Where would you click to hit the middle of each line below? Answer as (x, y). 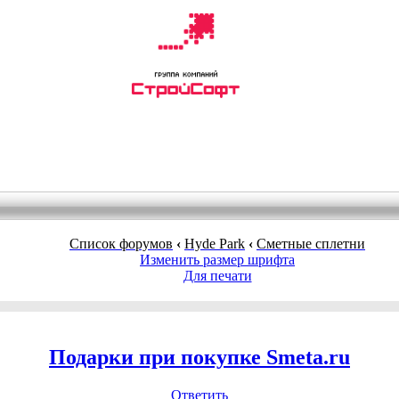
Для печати (217, 276)
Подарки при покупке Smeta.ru (199, 357)
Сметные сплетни (311, 244)
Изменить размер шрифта (217, 260)
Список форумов (121, 244)
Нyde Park (215, 244)
